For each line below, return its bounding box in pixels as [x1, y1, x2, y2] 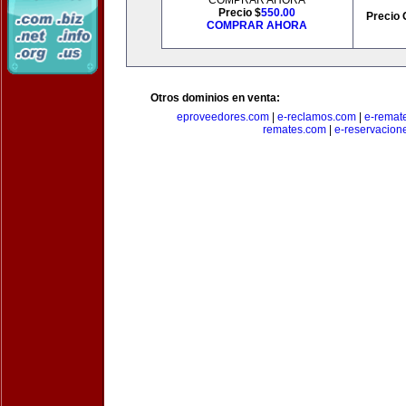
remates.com [262, 123, 326, 136]
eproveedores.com [177, 111, 269, 123]
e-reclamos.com [277, 111, 356, 123]
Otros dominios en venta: [150, 92, 280, 104]
